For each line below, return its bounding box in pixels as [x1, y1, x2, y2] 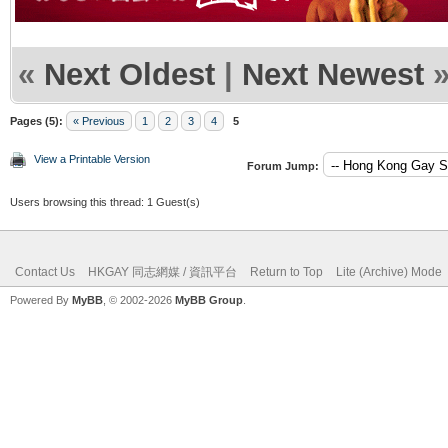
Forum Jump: [247, 159, 319, 172]
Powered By [10, 293, 72, 306]
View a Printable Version [34, 152, 150, 165]
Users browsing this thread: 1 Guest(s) [10, 195, 200, 208]
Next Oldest [44, 56, 215, 92]
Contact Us [15, 264, 75, 279]
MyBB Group [175, 293, 243, 306]
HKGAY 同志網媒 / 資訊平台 [88, 264, 237, 279]
